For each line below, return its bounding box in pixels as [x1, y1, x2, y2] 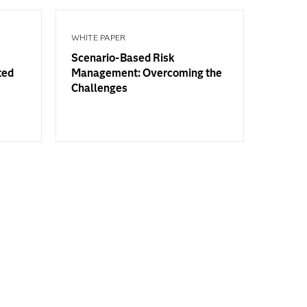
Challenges [71, 82, 127, 95]
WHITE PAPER [71, 32, 125, 42]
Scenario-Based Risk [71, 51, 175, 64]
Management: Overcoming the [71, 66, 222, 79]
